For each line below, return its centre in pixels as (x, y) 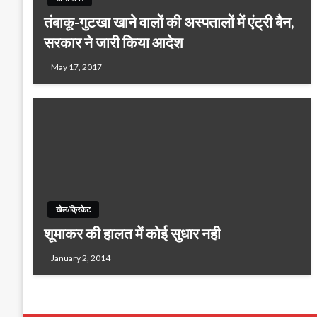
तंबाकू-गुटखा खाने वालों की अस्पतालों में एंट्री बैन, (169, 21)
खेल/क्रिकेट (73, 209)
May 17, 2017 (76, 67)
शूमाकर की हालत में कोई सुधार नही (132, 233)
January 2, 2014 (81, 258)
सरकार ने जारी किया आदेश (114, 42)
